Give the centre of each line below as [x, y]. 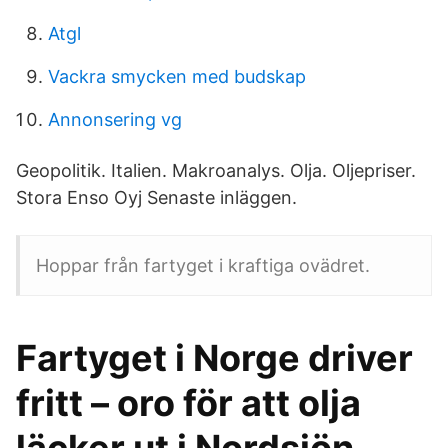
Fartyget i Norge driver [214, 358]
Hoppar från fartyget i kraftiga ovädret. [203, 265]
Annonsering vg [115, 119]
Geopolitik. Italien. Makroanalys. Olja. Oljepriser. [216, 170]
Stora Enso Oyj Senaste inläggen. [156, 197]
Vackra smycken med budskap [177, 76]
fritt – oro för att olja [188, 403]
